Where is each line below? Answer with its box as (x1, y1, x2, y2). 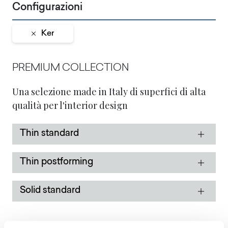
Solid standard (20, 186, 80, 195)
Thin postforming (20, 158, 93, 167)
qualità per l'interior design (12, 99, 128, 111)
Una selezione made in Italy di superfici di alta (12, 85, 206, 98)
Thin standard (20, 129, 79, 138)
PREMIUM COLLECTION (12, 63, 129, 73)
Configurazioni (12, 3, 82, 13)
